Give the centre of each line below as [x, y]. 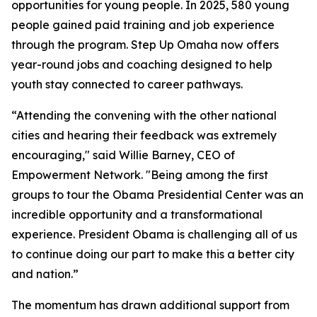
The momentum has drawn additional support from [150, 305]
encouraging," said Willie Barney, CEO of [123, 155]
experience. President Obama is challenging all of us [154, 234]
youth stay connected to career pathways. [127, 84]
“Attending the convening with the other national [144, 115]
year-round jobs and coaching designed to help [142, 64]
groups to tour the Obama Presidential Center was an [157, 195]
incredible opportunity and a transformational [137, 214]
